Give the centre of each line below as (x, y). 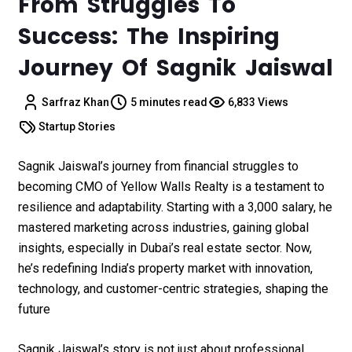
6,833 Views (258, 102)
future (34, 309)
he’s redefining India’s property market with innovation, (165, 268)
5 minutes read (169, 102)
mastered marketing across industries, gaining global (163, 227)
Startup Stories (77, 126)
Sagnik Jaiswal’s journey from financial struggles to (158, 166)
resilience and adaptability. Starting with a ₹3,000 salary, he (175, 207)
